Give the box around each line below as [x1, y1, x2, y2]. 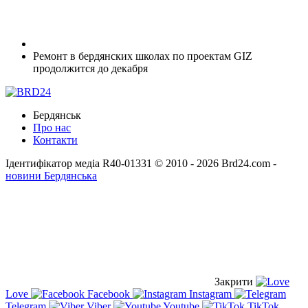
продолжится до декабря [33, 62, 148, 74]
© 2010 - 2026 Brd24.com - [155, 157, 276, 169]
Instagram [186, 287, 234, 300]
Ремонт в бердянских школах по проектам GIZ [33, 49, 252, 62]
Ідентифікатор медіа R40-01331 [5, 157, 152, 169]
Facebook [85, 287, 133, 300]
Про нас [33, 121, 71, 133]
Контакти [33, 133, 78, 146]
